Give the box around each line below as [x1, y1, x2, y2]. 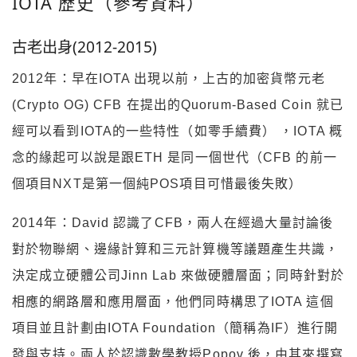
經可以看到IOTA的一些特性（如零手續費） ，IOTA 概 [12, 124, 343, 139]
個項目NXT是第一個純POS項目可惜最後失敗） [12, 177, 303, 191]
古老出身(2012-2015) [12, 35, 157, 57]
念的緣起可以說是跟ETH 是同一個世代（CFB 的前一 [12, 151, 337, 165]
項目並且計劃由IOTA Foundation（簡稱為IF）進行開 [12, 321, 339, 335]
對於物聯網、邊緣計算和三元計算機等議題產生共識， [12, 242, 339, 257]
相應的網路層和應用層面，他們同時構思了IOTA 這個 [12, 295, 334, 309]
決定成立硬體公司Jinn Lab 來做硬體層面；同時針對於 [12, 269, 344, 283]
